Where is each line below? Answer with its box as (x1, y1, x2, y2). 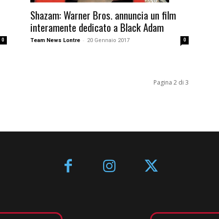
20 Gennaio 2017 (87, 37, 130, 44)
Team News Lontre (30, 37, 80, 44)
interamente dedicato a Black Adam (30, 20, 164, 35)
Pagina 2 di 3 (153, 78, 189, 87)
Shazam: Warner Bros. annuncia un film (30, 7, 176, 23)
